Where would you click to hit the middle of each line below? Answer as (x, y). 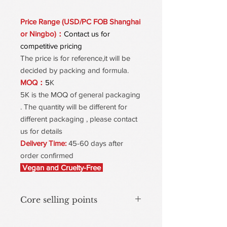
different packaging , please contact (79, 119)
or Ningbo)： (42, 34)
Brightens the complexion (61, 218)
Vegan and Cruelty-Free (62, 167)
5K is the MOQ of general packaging (80, 94)
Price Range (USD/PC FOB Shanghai (80, 22)
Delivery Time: (44, 143)
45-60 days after (96, 143)
